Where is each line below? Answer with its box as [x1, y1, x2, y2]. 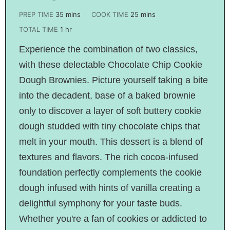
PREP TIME [18, 10, 55, 18]
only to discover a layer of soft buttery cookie [18, 105, 201, 116]
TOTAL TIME [18, 25, 60, 33]
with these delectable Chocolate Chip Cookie [18, 59, 202, 70]
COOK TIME [91, 10, 131, 18]
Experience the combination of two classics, [18, 44, 198, 54]
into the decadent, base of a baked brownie [18, 90, 196, 101]
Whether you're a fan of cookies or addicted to [18, 213, 207, 224]
